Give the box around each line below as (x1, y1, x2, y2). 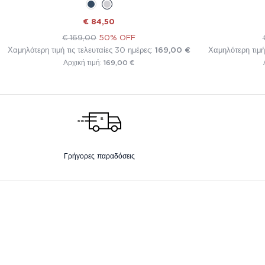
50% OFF (99, 33, 135, 43)
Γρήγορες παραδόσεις (64, 151, 135, 161)
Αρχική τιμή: (63, 59, 104, 67)
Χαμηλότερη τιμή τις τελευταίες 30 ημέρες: (7, 45, 155, 55)
